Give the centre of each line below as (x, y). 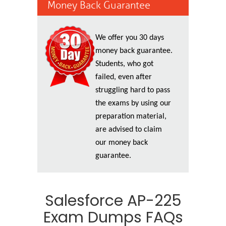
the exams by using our (133, 103)
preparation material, (131, 117)
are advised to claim (129, 130)
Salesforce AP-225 (113, 201)
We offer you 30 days (130, 38)
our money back (122, 143)
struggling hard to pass (133, 90)
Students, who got (124, 64)
